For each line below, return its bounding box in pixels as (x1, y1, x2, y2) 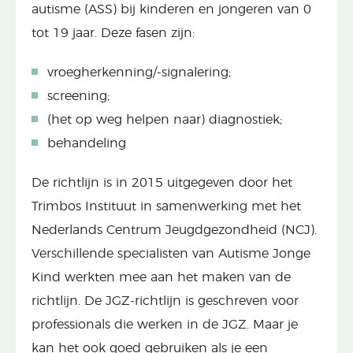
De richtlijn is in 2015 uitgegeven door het (32, 176, 292, 189)
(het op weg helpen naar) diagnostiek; (47, 113, 282, 126)
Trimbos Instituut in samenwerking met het (32, 199, 301, 213)
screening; (47, 89, 110, 102)
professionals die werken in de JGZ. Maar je (32, 318, 298, 331)
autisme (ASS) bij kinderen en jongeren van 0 (32, 2, 311, 16)
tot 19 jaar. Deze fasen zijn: (32, 26, 195, 39)
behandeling (47, 136, 126, 150)
